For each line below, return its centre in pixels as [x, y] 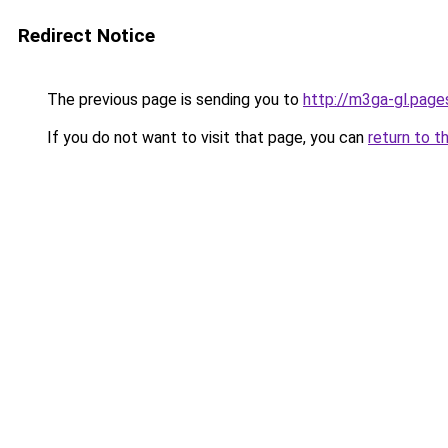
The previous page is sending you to [173, 99]
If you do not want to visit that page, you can [205, 137]
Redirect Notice [86, 35]
